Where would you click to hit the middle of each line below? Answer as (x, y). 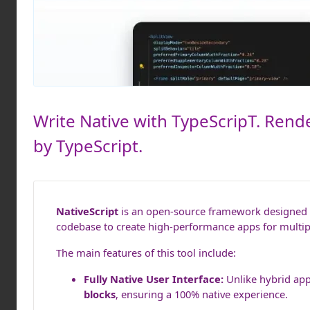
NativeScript (87, 211)
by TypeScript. (88, 146)
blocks (100, 294)
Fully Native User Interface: (154, 279)
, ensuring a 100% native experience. (202, 294)
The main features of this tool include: (146, 253)
